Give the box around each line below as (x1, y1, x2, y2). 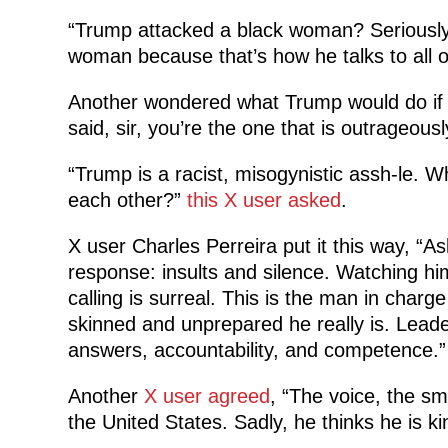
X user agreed (143, 384, 270, 407)
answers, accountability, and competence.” (67, 338, 446, 361)
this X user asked (186, 188, 341, 211)
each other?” (67, 188, 187, 211)
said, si (67, 116, 130, 139)
